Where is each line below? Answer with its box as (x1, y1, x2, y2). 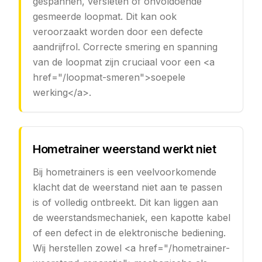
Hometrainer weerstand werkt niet (33, 142, 216, 156)
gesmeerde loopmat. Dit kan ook (33, 11, 177, 22)
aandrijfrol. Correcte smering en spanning (33, 41, 218, 53)
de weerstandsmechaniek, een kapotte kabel (33, 212, 230, 223)
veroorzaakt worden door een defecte (33, 26, 203, 37)
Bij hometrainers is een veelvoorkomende (33, 166, 216, 178)
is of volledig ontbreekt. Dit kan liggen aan (33, 196, 218, 208)
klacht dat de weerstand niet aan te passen (33, 181, 222, 193)
